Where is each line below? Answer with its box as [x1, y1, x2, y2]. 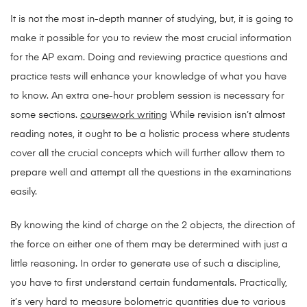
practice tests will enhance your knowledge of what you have [10, 72, 286, 82]
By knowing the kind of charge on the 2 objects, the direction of [10, 221, 295, 231]
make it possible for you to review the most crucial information [10, 34, 291, 44]
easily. [10, 187, 37, 197]
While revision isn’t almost [167, 110, 285, 121]
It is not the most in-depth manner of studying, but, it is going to [10, 14, 293, 25]
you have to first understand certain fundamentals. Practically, [10, 278, 287, 288]
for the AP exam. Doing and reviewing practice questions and [10, 53, 288, 63]
